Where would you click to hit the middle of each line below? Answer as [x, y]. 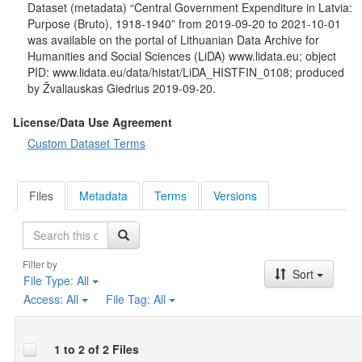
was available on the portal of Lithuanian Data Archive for [173, 40]
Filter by [40, 263]
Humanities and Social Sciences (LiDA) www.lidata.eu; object [182, 56]
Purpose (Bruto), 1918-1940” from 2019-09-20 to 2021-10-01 [184, 23]
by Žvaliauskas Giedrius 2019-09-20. [122, 88]
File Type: [50, 280]
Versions [235, 195]
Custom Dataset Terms [86, 143]
